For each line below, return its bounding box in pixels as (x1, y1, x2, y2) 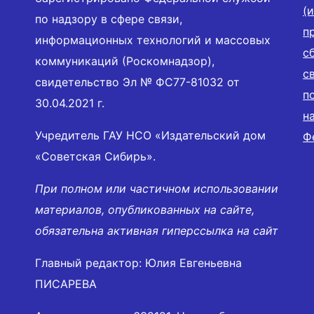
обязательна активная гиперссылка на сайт (35, 224, 278, 238)
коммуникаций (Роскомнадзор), (35, 54, 214, 69)
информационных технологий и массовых (35, 33, 271, 48)
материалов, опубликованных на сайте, (35, 203, 254, 217)
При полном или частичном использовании (35, 182, 278, 196)
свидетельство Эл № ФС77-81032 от (35, 75, 240, 90)
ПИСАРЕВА (35, 277, 97, 292)
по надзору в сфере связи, (35, 12, 182, 27)
